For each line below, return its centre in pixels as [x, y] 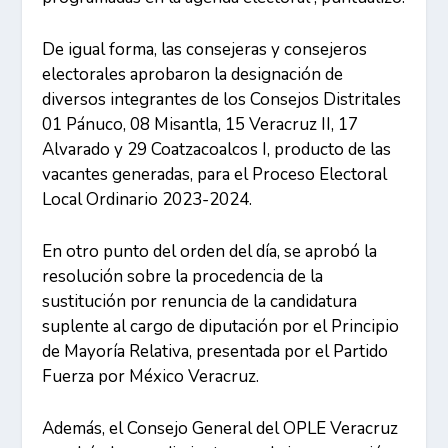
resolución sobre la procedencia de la [183, 277]
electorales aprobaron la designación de [193, 74]
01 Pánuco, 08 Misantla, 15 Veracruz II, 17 [200, 124]
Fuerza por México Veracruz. [151, 377]
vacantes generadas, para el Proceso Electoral [215, 174]
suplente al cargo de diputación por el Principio [221, 327]
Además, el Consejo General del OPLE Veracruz [220, 429]
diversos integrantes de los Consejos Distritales [222, 99]
